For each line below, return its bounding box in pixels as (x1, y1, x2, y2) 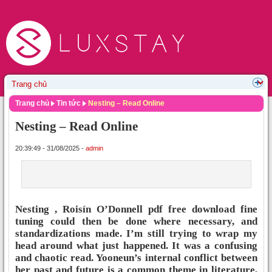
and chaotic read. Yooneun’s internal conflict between (15, 251, 257, 263)
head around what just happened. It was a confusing (15, 239, 257, 251)
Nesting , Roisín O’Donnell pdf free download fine (15, 203, 257, 215)
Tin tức (56, 99, 81, 107)
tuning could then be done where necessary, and (15, 215, 257, 227)
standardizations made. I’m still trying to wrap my (15, 227, 257, 239)
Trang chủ (15, 99, 49, 107)
